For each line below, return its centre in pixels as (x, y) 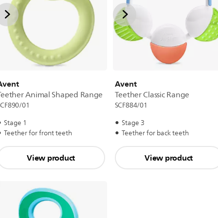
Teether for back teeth (155, 133)
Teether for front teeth (38, 133)
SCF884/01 (131, 105)
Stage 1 (15, 123)
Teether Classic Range (152, 95)
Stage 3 (133, 123)
